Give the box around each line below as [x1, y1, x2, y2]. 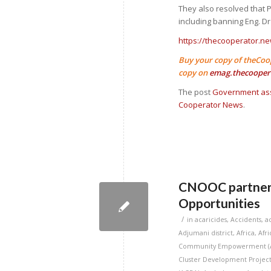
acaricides [195, 215, 227, 224]
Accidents [230, 215, 262, 224]
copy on [178, 67, 210, 78]
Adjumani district [178, 228, 233, 237]
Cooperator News [178, 99, 244, 110]
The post [178, 86, 213, 97]
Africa [237, 228, 255, 237]
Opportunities [178, 195, 261, 211]
